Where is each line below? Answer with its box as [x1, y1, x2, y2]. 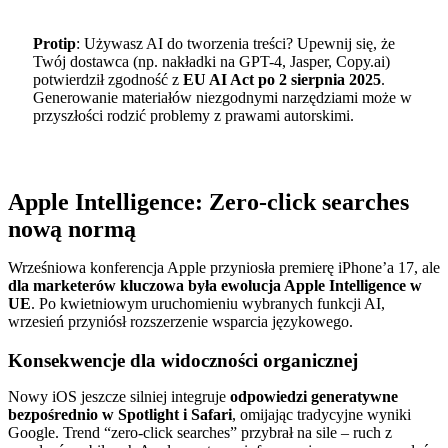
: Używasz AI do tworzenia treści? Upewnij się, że [75, 34, 395, 52]
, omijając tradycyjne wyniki [232, 405, 411, 423]
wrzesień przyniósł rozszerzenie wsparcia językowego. [8, 313, 353, 331]
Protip [32, 34, 76, 52]
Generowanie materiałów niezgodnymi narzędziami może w [32, 88, 412, 106]
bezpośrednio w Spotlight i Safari [8, 405, 232, 423]
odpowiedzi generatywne [230, 387, 398, 405]
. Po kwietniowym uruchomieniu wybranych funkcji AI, [31, 295, 385, 313]
